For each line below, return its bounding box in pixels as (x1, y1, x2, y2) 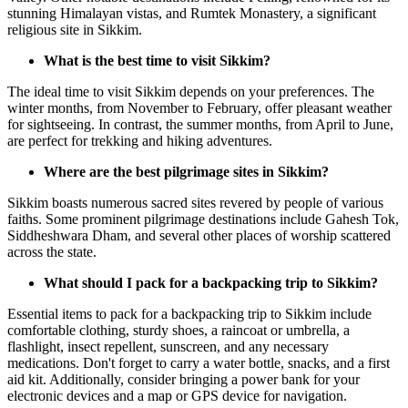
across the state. (7, 243, 97, 260)
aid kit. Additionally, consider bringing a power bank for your (7, 371, 360, 387)
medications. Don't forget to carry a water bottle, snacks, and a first (7, 354, 390, 371)
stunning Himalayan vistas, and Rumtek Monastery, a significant (7, 5, 376, 21)
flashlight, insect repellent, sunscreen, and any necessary (7, 338, 329, 354)
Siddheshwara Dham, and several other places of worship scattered (7, 227, 391, 243)
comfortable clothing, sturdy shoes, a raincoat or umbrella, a (7, 321, 350, 338)
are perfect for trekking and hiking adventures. (7, 132, 272, 148)
